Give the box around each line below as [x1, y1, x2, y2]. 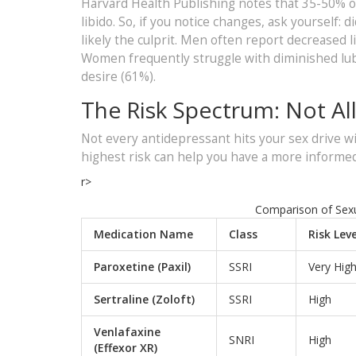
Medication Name [94, 226, 193, 242]
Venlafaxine [94, 323, 161, 339]
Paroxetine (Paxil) [94, 258, 191, 274]
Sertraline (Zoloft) [94, 291, 195, 307]
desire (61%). [81, 68, 156, 85]
